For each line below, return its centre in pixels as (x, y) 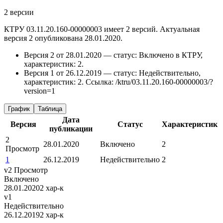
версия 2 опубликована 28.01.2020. (63, 38)
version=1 (40, 91)
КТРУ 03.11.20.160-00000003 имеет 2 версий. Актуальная (102, 29)
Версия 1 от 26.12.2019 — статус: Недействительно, (112, 73)
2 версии (19, 12)
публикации (71, 129)
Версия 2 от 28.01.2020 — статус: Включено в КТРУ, (113, 55)
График (19, 109)
